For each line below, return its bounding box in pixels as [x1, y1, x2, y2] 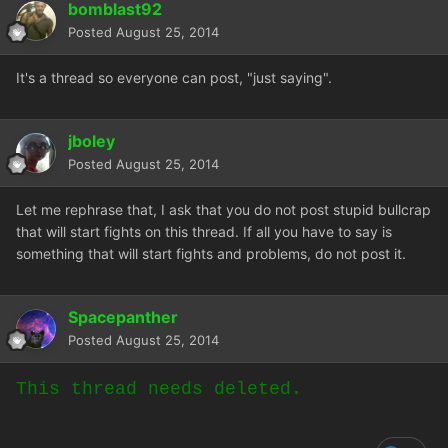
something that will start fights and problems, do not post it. [16, 245, 406, 263]
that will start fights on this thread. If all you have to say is [16, 223, 392, 241]
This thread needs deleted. [16, 379, 302, 400]
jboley [68, 131, 115, 152]
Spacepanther [68, 307, 178, 328]
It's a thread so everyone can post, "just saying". [16, 69, 332, 87]
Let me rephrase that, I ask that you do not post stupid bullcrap [16, 201, 431, 219]
